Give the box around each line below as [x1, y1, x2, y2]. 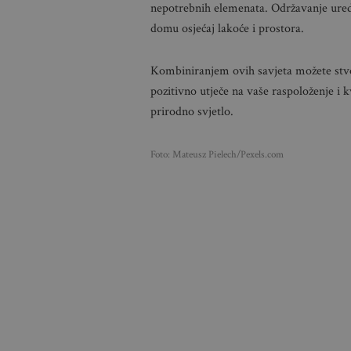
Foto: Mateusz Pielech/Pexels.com [150, 147, 284, 161]
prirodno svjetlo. [150, 103, 233, 120]
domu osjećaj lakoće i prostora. [150, 20, 304, 37]
